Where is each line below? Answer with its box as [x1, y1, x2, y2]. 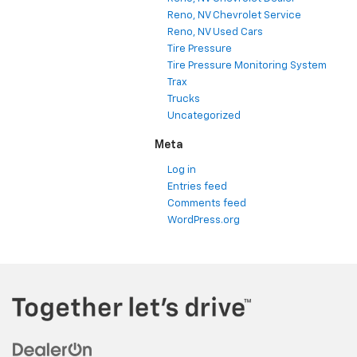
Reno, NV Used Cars [167, 27, 263, 38]
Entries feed [167, 182, 227, 193]
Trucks [167, 94, 200, 105]
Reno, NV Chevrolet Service [167, 10, 301, 22]
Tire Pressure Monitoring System [167, 61, 327, 72]
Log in [167, 165, 196, 176]
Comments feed [167, 198, 246, 210]
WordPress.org [167, 215, 240, 226]
